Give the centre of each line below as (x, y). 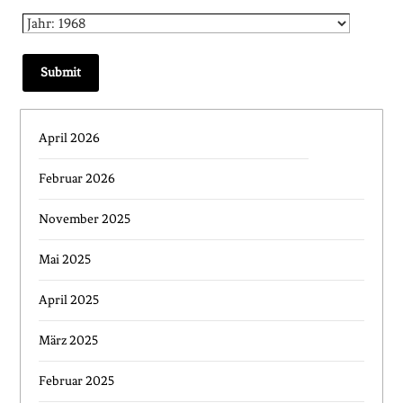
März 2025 (69, 341)
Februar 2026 (77, 179)
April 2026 (70, 139)
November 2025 (85, 219)
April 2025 (69, 300)
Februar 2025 (77, 381)
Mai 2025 (65, 260)
